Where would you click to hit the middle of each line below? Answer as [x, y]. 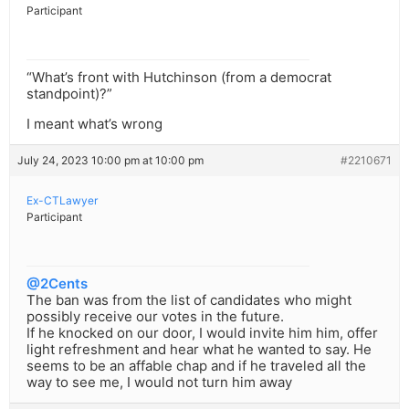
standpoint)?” [69, 94]
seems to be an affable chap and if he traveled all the [196, 366]
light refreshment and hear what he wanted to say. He [199, 350]
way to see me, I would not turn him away [159, 383]
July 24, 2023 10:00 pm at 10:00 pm [110, 161]
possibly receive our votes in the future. [155, 317]
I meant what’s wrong [94, 124]
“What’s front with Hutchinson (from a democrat [179, 78]
